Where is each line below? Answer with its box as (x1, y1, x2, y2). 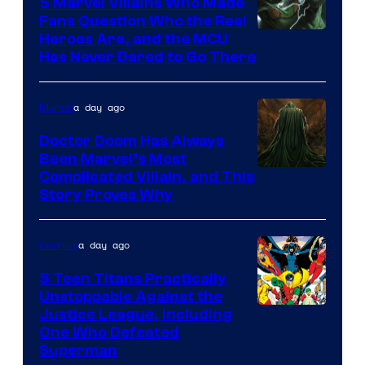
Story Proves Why (39, 185, 173, 204)
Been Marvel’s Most (39, 149, 187, 168)
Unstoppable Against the (39, 287, 222, 306)
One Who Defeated (39, 323, 179, 341)
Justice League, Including (39, 305, 232, 323)
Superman (39, 341, 117, 359)
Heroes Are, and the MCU (39, 29, 228, 48)
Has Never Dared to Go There (39, 47, 256, 66)
